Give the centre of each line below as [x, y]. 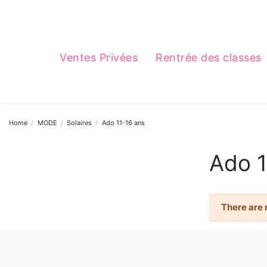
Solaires [80, 122]
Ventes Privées [99, 57]
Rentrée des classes [209, 57]
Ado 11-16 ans [123, 122]
